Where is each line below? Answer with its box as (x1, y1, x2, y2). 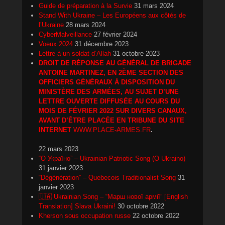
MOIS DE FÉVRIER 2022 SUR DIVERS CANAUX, (39, 107, 187, 115)
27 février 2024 (94, 31, 137, 39)
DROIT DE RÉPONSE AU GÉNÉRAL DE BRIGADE (39, 59, 191, 67)
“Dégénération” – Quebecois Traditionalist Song (39, 174, 176, 182)
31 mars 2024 (134, 2, 174, 10)
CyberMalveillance (39, 31, 92, 39)
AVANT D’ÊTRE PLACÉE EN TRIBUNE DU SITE (39, 117, 184, 125)
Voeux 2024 (39, 40, 73, 48)
